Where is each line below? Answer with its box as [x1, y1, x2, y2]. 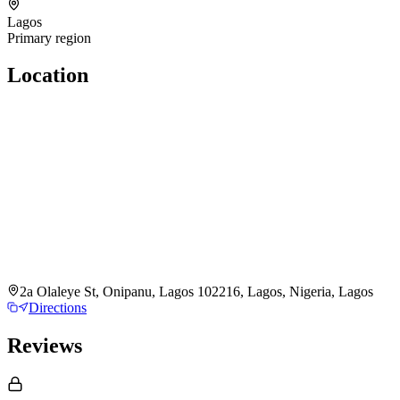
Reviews [7, 334, 82, 358]
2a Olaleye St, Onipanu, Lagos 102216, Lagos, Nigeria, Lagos [20, 284, 373, 300]
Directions [29, 300, 87, 316]
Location [7, 63, 88, 87]
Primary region [7, 29, 91, 46]
